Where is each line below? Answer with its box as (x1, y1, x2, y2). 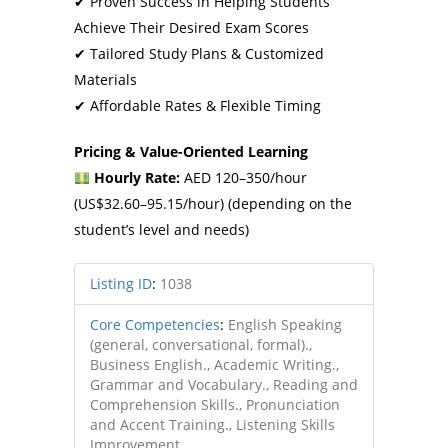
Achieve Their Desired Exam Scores (74, 18, 309, 37)
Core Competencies (90, 315, 220, 334)
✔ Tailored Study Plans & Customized (74, 44, 324, 63)
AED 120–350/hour (179, 168, 307, 187)
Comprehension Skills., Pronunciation (90, 395, 340, 414)
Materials (74, 70, 137, 89)
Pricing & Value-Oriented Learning (74, 142, 308, 161)
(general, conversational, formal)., (90, 335, 312, 354)
